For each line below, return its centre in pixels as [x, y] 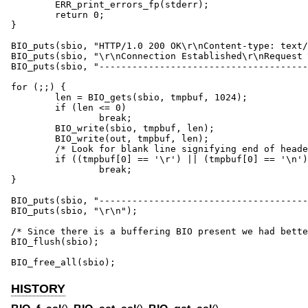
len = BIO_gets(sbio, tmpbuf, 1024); [33, 97]
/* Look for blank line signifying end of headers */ [33, 148]
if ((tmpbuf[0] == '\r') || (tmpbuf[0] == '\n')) [33, 159]
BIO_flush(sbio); [55, 241]
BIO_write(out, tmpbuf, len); [33, 138]
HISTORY [38, 288]
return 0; [33, 14]
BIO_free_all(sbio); [63, 262]
